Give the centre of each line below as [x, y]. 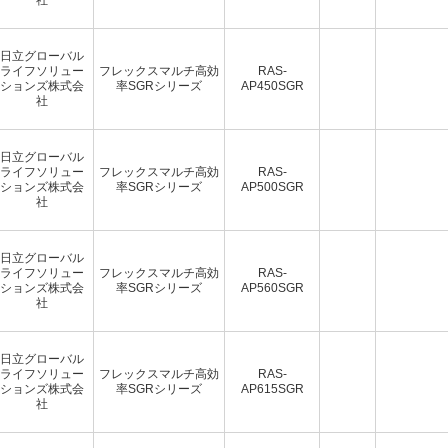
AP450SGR [272, 85]
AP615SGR [272, 388]
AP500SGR [272, 186]
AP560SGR [272, 287]
